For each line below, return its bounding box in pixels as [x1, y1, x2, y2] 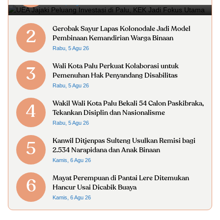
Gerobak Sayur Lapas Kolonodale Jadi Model [53, 26, 191, 32]
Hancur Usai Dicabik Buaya [53, 184, 137, 191]
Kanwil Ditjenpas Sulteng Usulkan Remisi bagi [53, 137, 195, 144]
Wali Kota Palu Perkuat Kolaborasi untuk [53, 63, 179, 70]
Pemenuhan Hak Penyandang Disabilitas [53, 72, 178, 79]
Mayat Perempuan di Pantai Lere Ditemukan [53, 175, 189, 182]
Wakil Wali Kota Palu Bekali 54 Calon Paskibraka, [53, 100, 204, 107]
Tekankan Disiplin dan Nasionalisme [53, 110, 165, 116]
